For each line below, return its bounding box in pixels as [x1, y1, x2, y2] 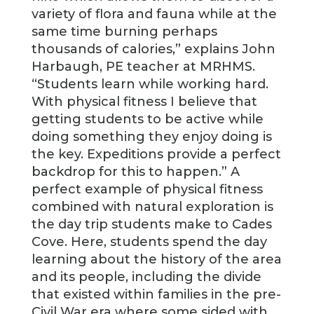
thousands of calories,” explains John [31, 41, 275, 57]
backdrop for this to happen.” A [31, 164, 240, 179]
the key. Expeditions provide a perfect [31, 146, 281, 162]
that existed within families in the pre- [31, 287, 281, 302]
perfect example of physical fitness [31, 182, 263, 197]
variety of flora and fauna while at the [31, 6, 277, 22]
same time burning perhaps [31, 24, 217, 39]
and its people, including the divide [31, 269, 261, 285]
